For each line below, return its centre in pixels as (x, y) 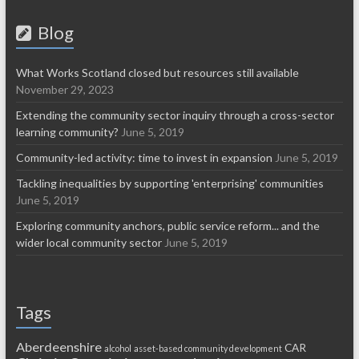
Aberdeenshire (58, 347)
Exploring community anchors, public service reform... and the (167, 226)
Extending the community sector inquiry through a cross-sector (175, 115)
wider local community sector (89, 243)
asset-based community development (208, 349)
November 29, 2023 (65, 90)
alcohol (117, 349)
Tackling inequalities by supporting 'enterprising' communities (169, 184)
